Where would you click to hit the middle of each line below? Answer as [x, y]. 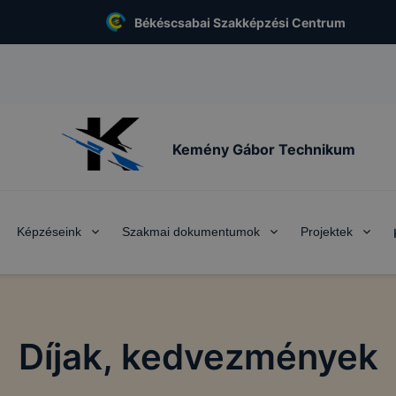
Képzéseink [49, 232]
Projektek [327, 232]
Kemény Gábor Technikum [263, 149]
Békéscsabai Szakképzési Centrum [240, 22]
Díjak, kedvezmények [198, 357]
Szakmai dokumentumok [191, 232]
